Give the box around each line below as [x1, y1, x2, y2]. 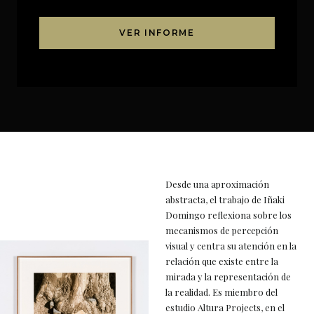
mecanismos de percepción [165, 224, 278, 237]
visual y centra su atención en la [165, 240, 296, 252]
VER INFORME [119, 27, 195, 39]
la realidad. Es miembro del [165, 286, 278, 299]
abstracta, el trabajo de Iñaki [165, 193, 285, 206]
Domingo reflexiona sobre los [165, 209, 292, 221]
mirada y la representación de [165, 271, 291, 283]
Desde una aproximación [165, 178, 269, 191]
